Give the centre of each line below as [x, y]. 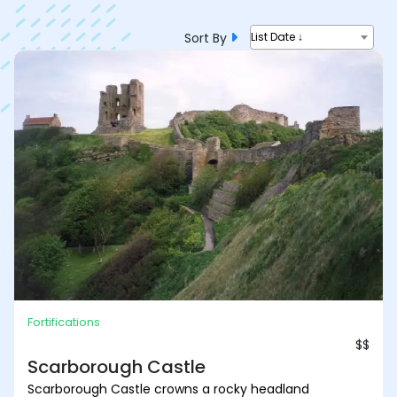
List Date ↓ [277, 37]
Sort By [207, 38]
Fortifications [64, 323]
